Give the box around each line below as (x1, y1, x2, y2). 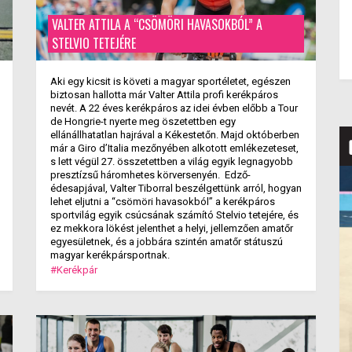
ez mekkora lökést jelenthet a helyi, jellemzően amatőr (49, 222, 293, 234)
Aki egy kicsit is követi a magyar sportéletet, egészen (49, 75, 291, 87)
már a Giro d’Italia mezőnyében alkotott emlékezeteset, (49, 142, 299, 154)
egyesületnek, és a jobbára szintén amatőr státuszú (49, 236, 283, 247)
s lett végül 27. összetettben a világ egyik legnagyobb (49, 156, 293, 167)
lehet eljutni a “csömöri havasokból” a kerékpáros (49, 196, 275, 207)
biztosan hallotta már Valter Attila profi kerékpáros (49, 89, 278, 101)
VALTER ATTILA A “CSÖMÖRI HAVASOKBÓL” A (51, 15, 262, 34)
